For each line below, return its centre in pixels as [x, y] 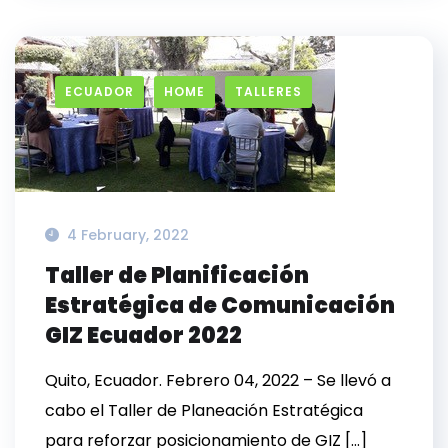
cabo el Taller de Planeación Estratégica [204, 411]
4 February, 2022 [128, 235]
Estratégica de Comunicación [220, 306]
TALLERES [268, 92]
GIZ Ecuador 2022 [143, 336]
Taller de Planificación [177, 276]
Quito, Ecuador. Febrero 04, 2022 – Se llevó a [218, 381]
